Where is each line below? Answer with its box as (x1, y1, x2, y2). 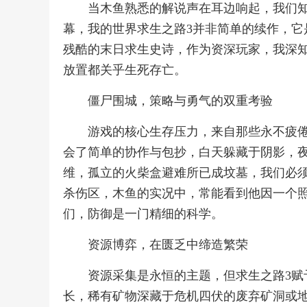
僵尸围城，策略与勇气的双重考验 (88, 94, 273, 108)
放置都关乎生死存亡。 (63, 63, 186, 77)
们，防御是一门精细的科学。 (63, 207, 223, 221)
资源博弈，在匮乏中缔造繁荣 (88, 238, 248, 251)
